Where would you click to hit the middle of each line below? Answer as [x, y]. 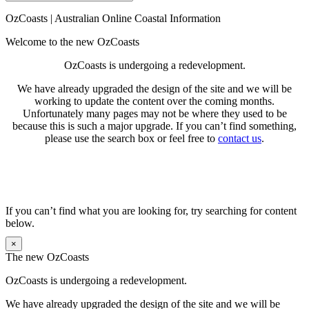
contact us [240, 139]
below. [20, 223]
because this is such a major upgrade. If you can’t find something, [154, 126]
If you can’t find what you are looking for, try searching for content [151, 211]
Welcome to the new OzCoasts [72, 42]
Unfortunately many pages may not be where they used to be [154, 114]
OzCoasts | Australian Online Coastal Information [113, 19]
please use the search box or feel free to [131, 139]
